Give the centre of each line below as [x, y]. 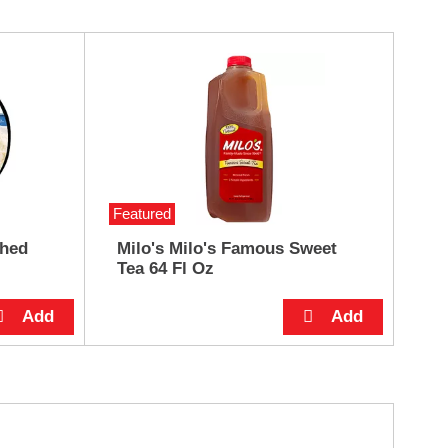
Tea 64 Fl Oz [165, 268]
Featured [141, 213]
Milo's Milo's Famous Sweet [226, 248]
